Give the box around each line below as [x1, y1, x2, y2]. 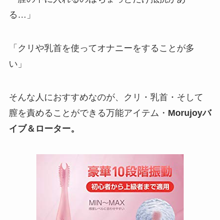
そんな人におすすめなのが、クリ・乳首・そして [8, 92, 203, 103]
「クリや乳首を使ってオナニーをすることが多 [8, 43, 194, 54]
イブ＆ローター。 [8, 124, 80, 134]
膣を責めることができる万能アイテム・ [8, 108, 168, 118]
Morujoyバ [167, 108, 211, 118]
